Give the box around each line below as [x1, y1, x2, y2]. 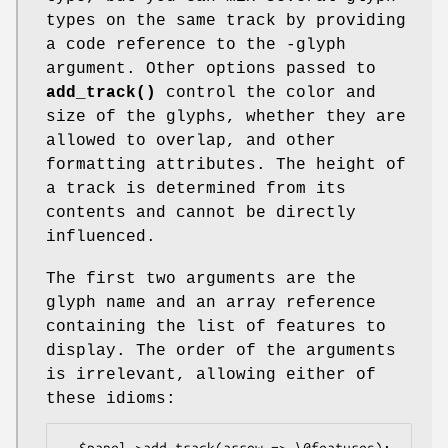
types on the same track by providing [46, 11, 406, 30]
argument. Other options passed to [46, 59, 376, 78]
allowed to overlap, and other [46, 131, 336, 150]
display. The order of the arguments [46, 341, 396, 360]
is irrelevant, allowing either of [46, 365, 376, 384]
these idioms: [46, 389, 176, 408]
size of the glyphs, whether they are [46, 107, 406, 126]
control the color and [156, 83, 376, 102]
